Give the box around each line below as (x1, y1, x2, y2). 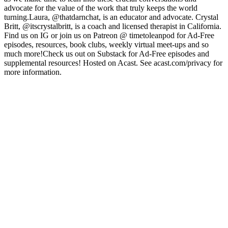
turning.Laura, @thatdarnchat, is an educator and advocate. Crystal (4, 12, 218, 21)
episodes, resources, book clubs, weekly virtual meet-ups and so (4, 40, 209, 49)
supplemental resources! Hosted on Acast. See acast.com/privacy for (4, 58, 222, 67)
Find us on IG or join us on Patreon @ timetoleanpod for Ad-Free (4, 31, 214, 40)
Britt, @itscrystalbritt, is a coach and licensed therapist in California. (4, 21, 221, 31)
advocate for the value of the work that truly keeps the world (4, 3, 197, 12)
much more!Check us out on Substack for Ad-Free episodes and (4, 49, 209, 58)
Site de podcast (4, 76, 52, 85)
